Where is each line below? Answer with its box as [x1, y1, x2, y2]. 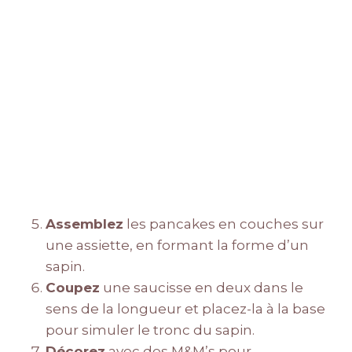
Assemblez [46, 216, 123, 233]
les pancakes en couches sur [123, 216, 324, 233]
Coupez [46, 280, 100, 296]
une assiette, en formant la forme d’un [46, 237, 309, 254]
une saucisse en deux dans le [100, 280, 303, 296]
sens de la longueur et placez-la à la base [46, 301, 325, 317]
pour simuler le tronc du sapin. [46, 322, 255, 339]
